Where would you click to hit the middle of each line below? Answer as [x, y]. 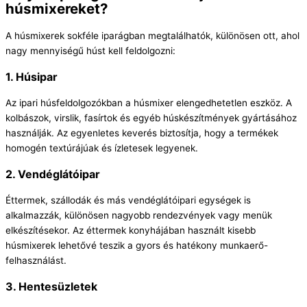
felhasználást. [36, 260]
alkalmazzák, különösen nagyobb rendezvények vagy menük [139, 215]
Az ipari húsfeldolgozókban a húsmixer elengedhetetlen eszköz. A [149, 102]
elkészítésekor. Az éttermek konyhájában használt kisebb [131, 230]
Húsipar [37, 76]
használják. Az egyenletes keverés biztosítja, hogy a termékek [142, 133]
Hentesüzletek [58, 286]
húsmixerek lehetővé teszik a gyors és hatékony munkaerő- [137, 245]
